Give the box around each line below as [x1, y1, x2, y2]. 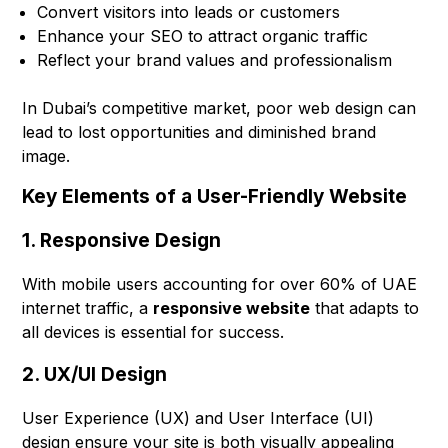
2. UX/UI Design [22, 363, 168, 387]
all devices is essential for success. [22, 322, 285, 343]
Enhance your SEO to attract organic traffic [37, 26, 369, 47]
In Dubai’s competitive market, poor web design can [22, 98, 417, 119]
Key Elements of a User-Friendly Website [22, 185, 408, 209]
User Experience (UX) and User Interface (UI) [22, 408, 375, 429]
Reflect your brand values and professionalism [37, 50, 393, 71]
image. [22, 146, 71, 167]
